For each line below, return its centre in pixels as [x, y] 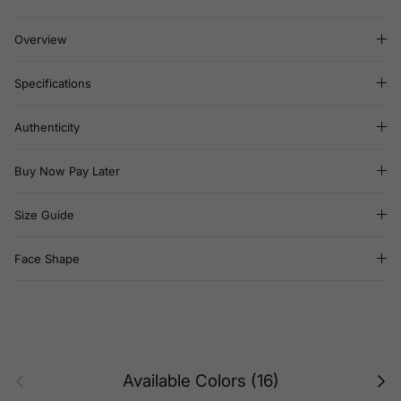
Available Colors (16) [200, 381]
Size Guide [44, 215]
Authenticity [47, 128]
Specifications [53, 84]
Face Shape [47, 259]
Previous [29, 375]
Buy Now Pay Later [67, 171]
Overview [41, 40]
